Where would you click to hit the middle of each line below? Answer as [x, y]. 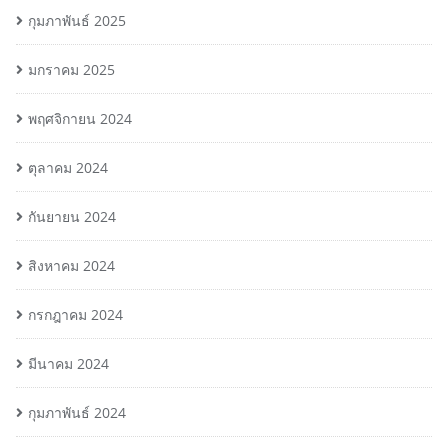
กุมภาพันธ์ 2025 [77, 21]
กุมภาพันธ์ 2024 [77, 413]
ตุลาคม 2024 [68, 168]
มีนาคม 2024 [68, 364]
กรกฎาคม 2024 [75, 315]
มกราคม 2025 [71, 70]
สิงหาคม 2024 [71, 266]
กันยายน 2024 [72, 217]
